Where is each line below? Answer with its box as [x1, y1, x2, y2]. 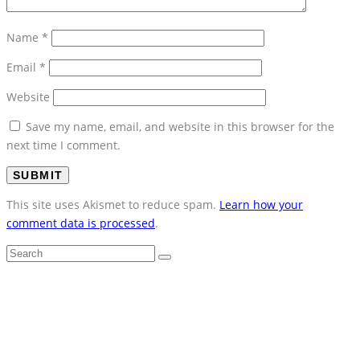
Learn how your [219, 196, 303, 212]
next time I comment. [6, 137, 121, 153]
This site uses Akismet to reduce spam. [6, 196, 219, 212]
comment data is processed [6, 215, 155, 231]
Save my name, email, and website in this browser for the [26, 118, 334, 134]
